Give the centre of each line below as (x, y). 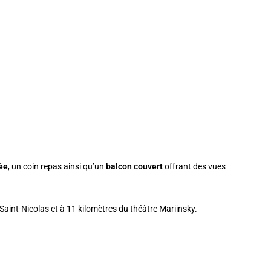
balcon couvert (135, 166)
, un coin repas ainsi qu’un (57, 166)
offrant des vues (194, 166)
